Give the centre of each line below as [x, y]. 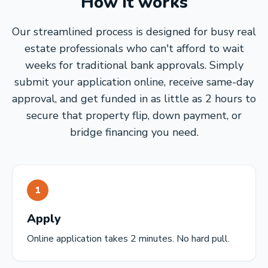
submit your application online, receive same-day [134, 82]
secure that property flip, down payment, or [134, 115]
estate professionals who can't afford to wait [134, 48]
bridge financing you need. [134, 132]
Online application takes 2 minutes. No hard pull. [128, 239]
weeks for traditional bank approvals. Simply [134, 65]
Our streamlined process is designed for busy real [134, 32]
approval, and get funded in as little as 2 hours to [134, 99]
